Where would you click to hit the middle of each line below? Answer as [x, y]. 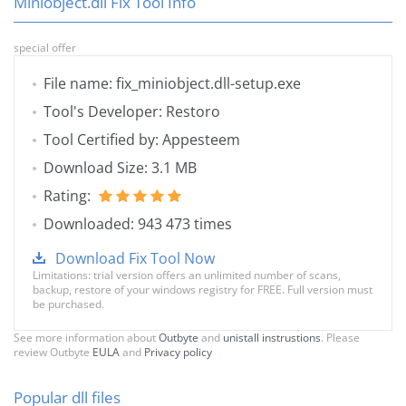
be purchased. [68, 304]
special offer [45, 48]
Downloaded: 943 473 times [138, 224]
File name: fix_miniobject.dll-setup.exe [172, 84]
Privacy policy [178, 353]
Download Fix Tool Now [135, 259]
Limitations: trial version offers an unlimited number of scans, [187, 275]
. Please [340, 338]
